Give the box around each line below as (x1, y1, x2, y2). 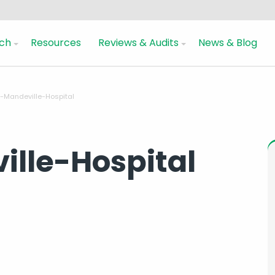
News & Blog (198, 35, 257, 50)
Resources (31, 35, 81, 50)
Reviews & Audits (98, 35, 179, 50)
